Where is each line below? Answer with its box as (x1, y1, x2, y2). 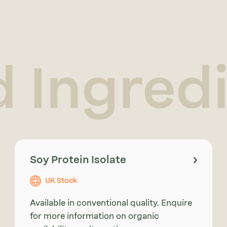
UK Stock (45, 176, 77, 185)
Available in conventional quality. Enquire (29, 198, 192, 208)
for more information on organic (29, 211, 159, 221)
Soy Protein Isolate (29, 154, 126, 166)
